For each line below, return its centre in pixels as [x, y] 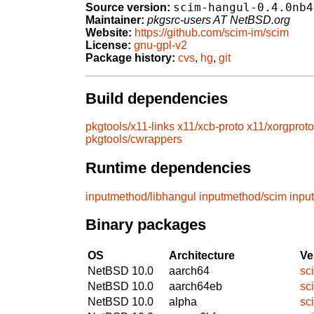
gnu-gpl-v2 [161, 46]
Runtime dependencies [168, 168]
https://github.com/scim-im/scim [212, 33]
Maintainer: [115, 20]
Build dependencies [157, 98]
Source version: [128, 8]
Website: [109, 33]
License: [108, 46]
